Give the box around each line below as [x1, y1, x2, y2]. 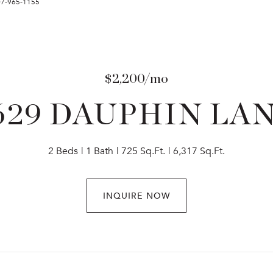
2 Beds [48, 145, 78, 157]
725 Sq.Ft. [121, 145, 165, 157]
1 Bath [86, 145, 113, 157]
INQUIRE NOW [103, 188, 170, 202]
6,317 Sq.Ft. [173, 145, 225, 157]
